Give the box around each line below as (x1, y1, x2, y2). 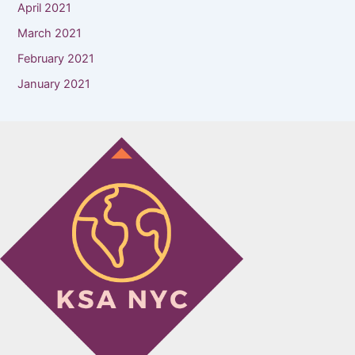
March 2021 (17, 25, 82, 40)
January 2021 (17, 76, 91, 91)
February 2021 (17, 51, 95, 66)
